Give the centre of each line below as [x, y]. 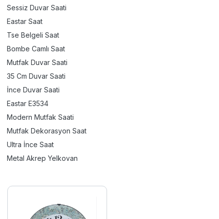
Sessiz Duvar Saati [37, 8]
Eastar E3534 [28, 103]
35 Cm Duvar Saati [36, 76]
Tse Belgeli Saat [33, 35]
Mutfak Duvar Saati [37, 62]
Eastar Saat [25, 21]
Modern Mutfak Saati [40, 117]
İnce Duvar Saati [33, 90]
